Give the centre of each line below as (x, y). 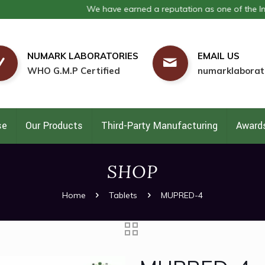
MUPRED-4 (182, 195)
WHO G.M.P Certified (73, 71)
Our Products (54, 126)
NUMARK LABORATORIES (83, 56)
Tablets (123, 195)
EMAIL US (218, 56)
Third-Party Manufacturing (160, 126)
